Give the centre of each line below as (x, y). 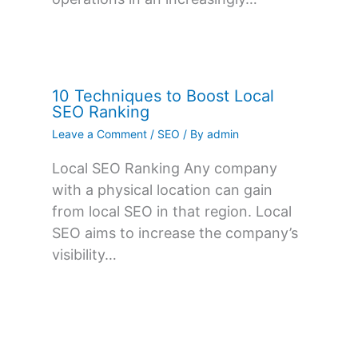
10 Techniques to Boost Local (163, 96)
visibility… (84, 255)
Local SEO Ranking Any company (165, 169)
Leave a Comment (99, 134)
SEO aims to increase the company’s (175, 233)
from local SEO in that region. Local (172, 212)
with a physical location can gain (162, 190)
